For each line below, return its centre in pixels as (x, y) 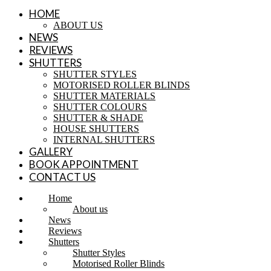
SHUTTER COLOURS (100, 107)
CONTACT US (62, 177)
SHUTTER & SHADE (98, 118)
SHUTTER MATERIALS (104, 96)
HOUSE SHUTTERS (96, 129)
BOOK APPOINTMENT (84, 164)
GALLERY (51, 152)
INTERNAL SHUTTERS (104, 139)
